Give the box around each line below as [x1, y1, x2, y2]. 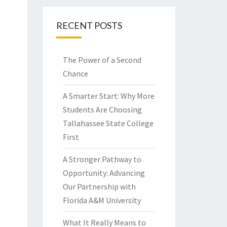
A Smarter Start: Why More [62, 91, 155, 101]
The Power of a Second [62, 55, 141, 65]
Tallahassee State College [62, 118, 154, 129]
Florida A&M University [62, 195, 141, 206]
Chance [62, 68, 88, 79]
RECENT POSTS [56, 20, 122, 31]
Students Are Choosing [62, 104, 142, 115]
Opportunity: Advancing [62, 168, 145, 178]
